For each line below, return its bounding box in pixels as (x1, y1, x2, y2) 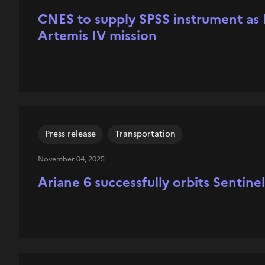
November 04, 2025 (37, 154, 105, 164)
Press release (44, 128, 96, 140)
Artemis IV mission (37, 26, 157, 46)
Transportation (114, 128, 176, 140)
